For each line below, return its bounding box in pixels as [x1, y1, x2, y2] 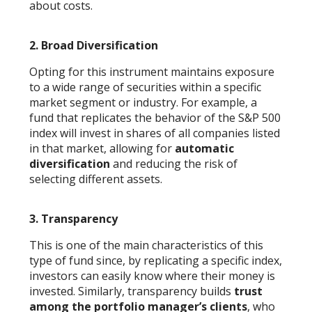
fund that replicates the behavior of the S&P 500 [29, 109, 281, 125]
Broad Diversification [41, 37, 159, 53]
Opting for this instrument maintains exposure [29, 63, 275, 79]
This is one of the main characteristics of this [29, 237, 264, 253]
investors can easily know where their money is [29, 267, 276, 283]
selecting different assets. [29, 171, 163, 187]
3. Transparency [29, 210, 118, 226]
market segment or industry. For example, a [29, 94, 258, 110]
